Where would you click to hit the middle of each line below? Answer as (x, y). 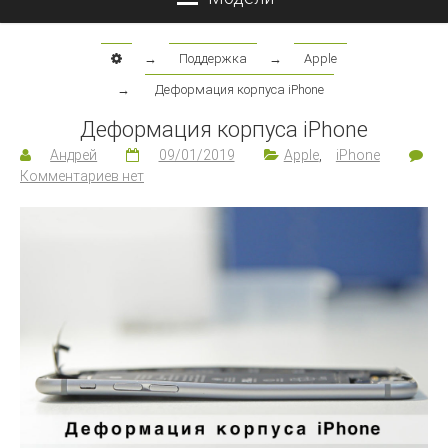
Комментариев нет (82, 175)
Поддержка (213, 58)
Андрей (74, 154)
